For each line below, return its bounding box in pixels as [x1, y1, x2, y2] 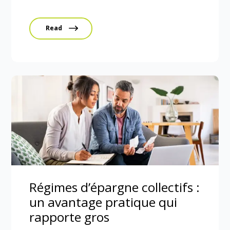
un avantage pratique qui [29, 194, 178, 210]
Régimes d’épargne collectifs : [29, 179, 200, 196]
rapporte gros [29, 208, 110, 225]
